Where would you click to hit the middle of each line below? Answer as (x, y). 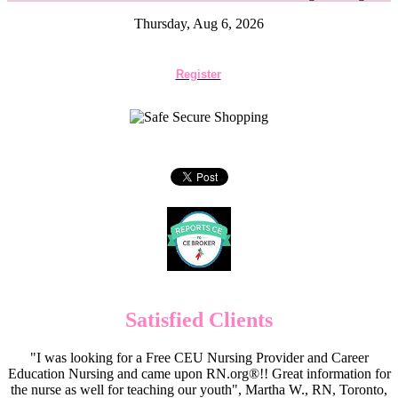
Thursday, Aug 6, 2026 (199, 24)
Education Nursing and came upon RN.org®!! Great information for (199, 373)
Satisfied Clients (199, 319)
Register (198, 74)
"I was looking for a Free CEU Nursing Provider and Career (199, 357)
